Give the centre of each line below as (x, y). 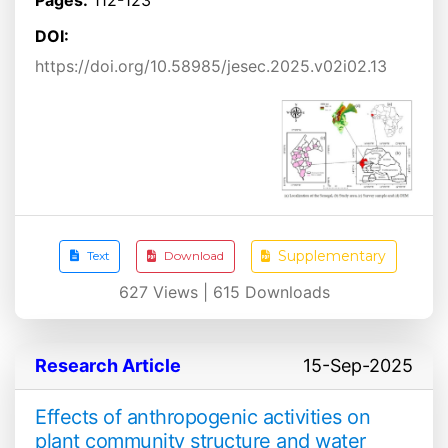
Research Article (108, 365)
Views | (180, 291)
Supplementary (332, 255)
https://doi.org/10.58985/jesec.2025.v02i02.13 (211, 65)
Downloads (284, 291)
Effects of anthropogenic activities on (202, 416)
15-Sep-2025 (358, 365)
